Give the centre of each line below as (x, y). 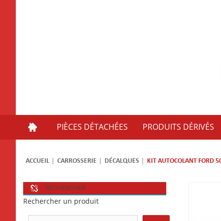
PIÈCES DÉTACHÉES (92, 127)
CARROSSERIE (77, 161)
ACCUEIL (37, 161)
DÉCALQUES (122, 161)
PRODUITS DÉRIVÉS (178, 127)
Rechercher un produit (61, 201)
